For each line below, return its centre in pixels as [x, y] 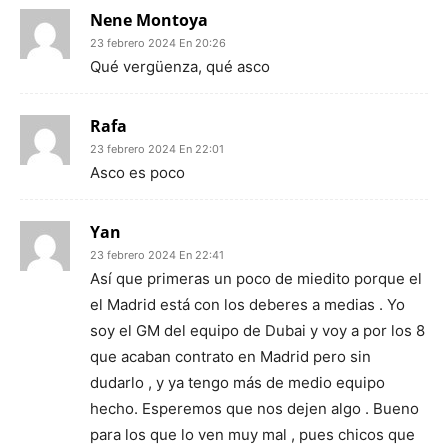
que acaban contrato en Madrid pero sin [230, 356]
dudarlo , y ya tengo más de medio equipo [237, 382]
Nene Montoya [149, 20]
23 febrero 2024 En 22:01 [157, 149]
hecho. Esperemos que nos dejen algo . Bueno [254, 408]
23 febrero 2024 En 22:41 [157, 255]
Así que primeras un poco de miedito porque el [256, 278]
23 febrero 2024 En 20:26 [158, 43]
